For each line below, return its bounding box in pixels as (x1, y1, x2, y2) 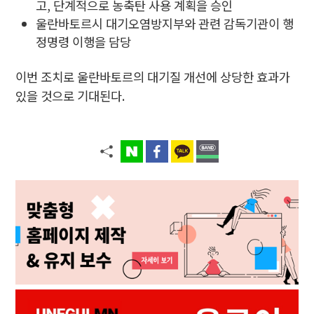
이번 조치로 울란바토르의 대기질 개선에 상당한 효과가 (15, 68, 291, 86)
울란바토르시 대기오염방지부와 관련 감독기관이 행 (36, 15, 294, 33)
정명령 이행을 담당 (36, 33, 132, 51)
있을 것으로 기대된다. (15, 87, 125, 105)
